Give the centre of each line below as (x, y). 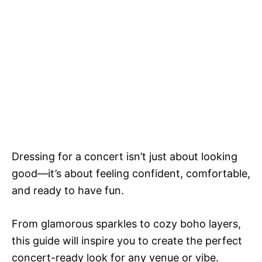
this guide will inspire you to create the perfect (127, 241)
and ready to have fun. (68, 191)
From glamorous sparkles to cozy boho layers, (126, 224)
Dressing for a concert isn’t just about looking (125, 157)
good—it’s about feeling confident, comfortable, (131, 174)
